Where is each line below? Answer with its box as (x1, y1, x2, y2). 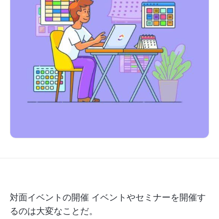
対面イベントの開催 (10, 192, 89, 202)
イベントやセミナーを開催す (89, 192, 206, 202)
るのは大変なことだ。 (10, 206, 98, 216)
